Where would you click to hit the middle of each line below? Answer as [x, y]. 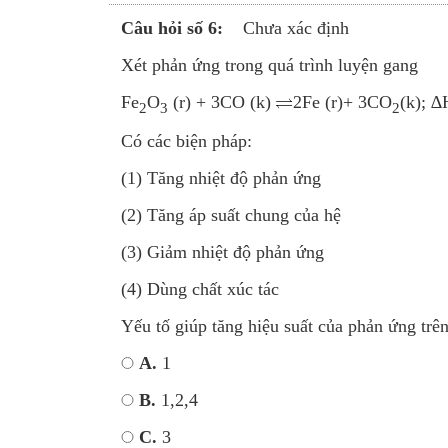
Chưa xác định [295, 27]
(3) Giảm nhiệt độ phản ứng [222, 252]
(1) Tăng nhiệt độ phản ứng [220, 178]
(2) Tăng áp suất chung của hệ [230, 215]
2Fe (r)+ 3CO [342, 101]
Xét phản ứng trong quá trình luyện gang [269, 64]
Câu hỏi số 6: [171, 27]
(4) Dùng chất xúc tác [199, 289]
